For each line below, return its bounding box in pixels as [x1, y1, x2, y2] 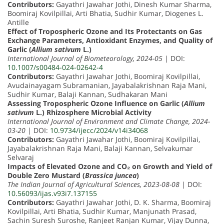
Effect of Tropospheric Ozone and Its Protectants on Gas [7, 26, 202, 36]
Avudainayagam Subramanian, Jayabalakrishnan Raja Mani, [7, 80, 206, 90]
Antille [7, 17, 29, 27]
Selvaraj [7, 152, 34, 162]
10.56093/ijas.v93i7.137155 [7, 188, 97, 198]
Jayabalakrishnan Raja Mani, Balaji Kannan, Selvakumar [7, 143, 193, 153]
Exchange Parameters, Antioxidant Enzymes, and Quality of [7, 35, 212, 45]
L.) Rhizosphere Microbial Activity [34, 107, 151, 117]
